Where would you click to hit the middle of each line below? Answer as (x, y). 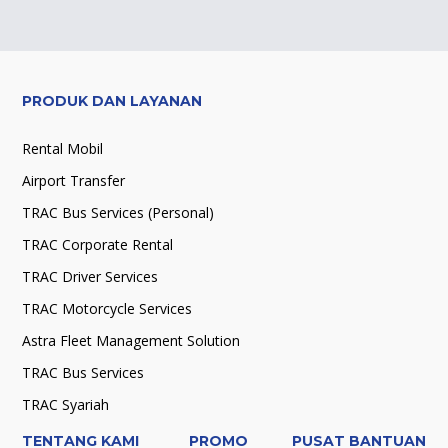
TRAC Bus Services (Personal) (118, 212)
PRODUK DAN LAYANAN (112, 100)
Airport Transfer (73, 180)
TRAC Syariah (65, 404)
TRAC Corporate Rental (97, 244)
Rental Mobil (62, 148)
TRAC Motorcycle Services (107, 308)
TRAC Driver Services (90, 276)
